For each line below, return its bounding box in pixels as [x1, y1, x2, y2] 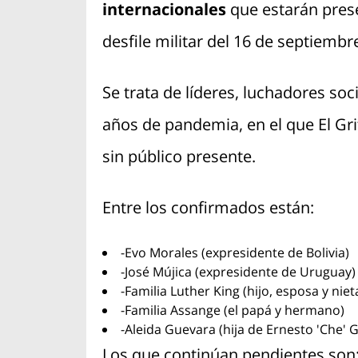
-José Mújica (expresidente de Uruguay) [120, 263, 356, 281]
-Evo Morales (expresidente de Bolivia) [120, 244, 349, 262]
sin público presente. [101, 145, 256, 168]
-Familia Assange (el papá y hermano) [120, 301, 344, 320]
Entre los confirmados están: [101, 197, 314, 219]
